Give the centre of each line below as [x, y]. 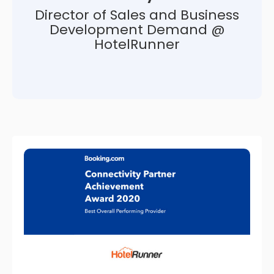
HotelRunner [137, 44]
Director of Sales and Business [137, 15]
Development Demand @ [137, 29]
